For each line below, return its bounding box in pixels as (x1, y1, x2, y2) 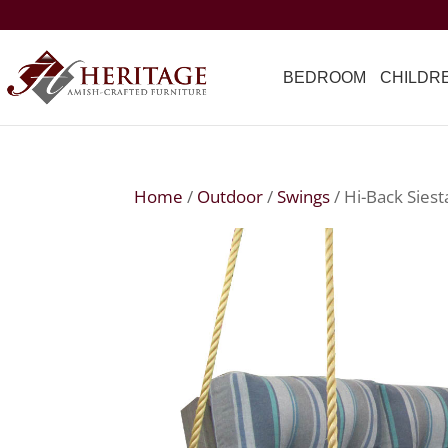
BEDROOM (283, 68, 366, 86)
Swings (277, 185, 331, 208)
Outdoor (197, 185, 264, 208)
